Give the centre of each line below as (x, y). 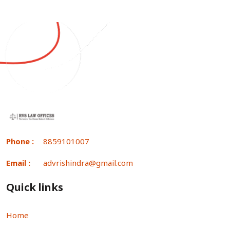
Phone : (20, 141)
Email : (18, 162)
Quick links (35, 187)
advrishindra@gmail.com (88, 162)
